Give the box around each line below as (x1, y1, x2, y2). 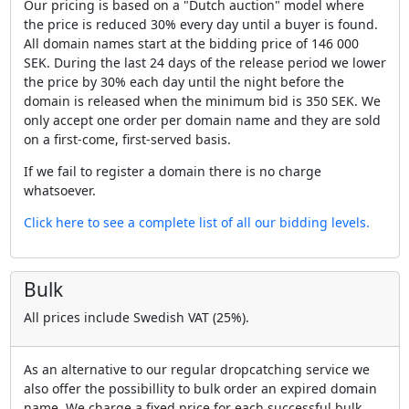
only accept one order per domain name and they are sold (23, 111, 381, 130)
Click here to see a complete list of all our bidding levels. (23, 214, 370, 232)
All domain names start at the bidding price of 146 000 (23, 35, 359, 53)
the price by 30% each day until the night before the (23, 73, 344, 91)
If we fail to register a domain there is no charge (23, 163, 321, 181)
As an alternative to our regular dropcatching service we (23, 361, 370, 379)
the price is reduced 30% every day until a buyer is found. (23, 16, 378, 34)
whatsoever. (23, 182, 96, 200)
